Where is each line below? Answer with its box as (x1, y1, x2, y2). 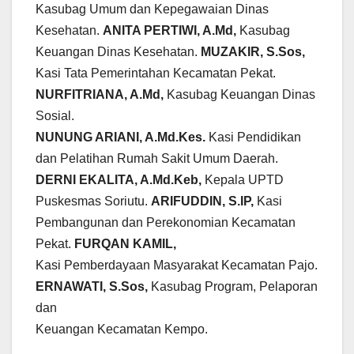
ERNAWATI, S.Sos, (36, 280, 151, 294)
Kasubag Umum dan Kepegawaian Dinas (36, 2, 269, 17)
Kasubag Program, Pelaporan (151, 280, 318, 294)
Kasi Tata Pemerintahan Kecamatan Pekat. (36, 66, 276, 81)
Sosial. (36, 109, 77, 123)
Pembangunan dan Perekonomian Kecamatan (36, 216, 296, 230)
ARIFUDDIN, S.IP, (151, 194, 257, 209)
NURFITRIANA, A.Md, (36, 88, 164, 102)
